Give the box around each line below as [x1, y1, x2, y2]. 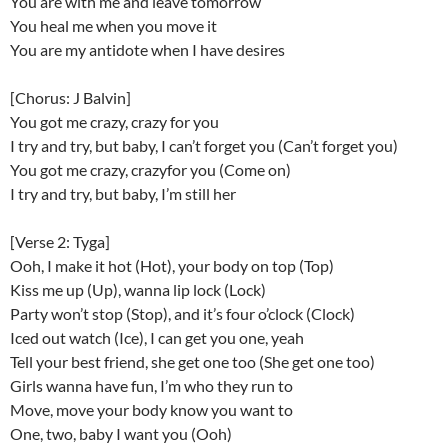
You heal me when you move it [10, 15, 217, 35]
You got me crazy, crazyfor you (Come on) [10, 159, 291, 179]
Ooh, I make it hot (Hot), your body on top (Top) [10, 255, 334, 275]
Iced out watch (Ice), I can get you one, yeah [10, 327, 304, 347]
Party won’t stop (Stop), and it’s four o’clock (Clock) [10, 303, 355, 323]
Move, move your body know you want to [10, 399, 293, 419]
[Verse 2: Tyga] [10, 231, 110, 251]
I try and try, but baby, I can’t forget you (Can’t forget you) [10, 135, 398, 155]
